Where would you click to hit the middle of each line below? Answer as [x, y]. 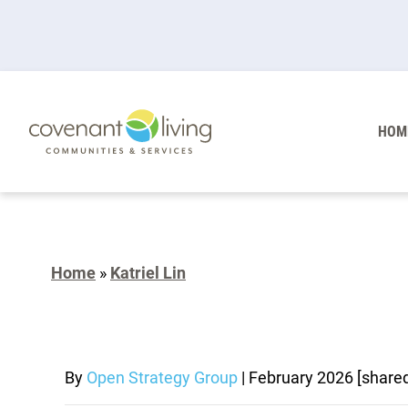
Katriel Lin [148, 273]
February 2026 [303, 378]
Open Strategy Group [162, 378]
